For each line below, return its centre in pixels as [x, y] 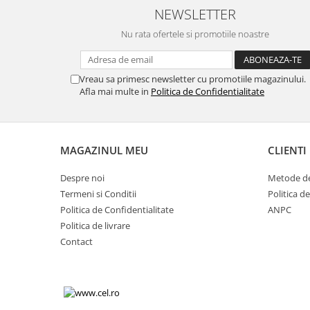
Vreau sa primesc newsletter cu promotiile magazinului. [193, 79]
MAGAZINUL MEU [104, 150]
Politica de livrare [95, 225]
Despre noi [82, 177]
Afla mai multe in [115, 91]
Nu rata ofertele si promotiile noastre [195, 34]
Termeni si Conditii [98, 193]
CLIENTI [287, 150]
